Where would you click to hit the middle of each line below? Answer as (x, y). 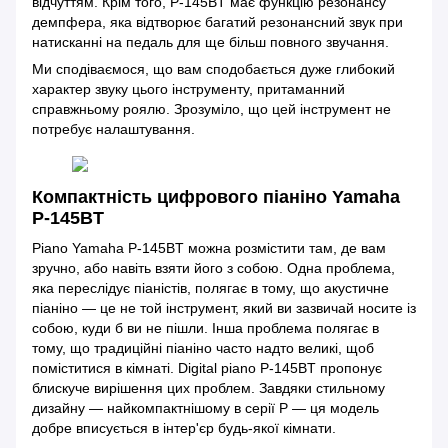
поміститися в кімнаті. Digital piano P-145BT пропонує (207, 367)
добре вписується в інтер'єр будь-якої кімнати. (184, 427)
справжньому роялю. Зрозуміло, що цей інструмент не (211, 109)
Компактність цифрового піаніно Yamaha (216, 197)
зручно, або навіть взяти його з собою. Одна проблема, (213, 267)
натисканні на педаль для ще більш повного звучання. (210, 42)
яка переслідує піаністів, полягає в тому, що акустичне (210, 287)
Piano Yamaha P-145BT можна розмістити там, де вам (209, 247)
